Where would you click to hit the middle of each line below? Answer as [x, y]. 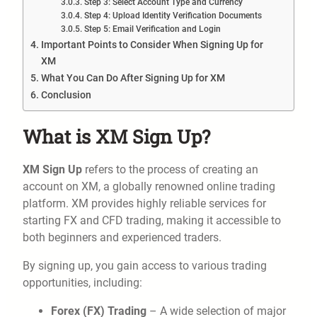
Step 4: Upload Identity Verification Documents [173, 16]
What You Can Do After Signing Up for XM [133, 79]
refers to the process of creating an [170, 170]
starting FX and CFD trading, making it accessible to [152, 221]
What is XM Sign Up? [116, 137]
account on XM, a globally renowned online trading [149, 187]
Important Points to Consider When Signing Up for [152, 45]
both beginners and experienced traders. [122, 238]
